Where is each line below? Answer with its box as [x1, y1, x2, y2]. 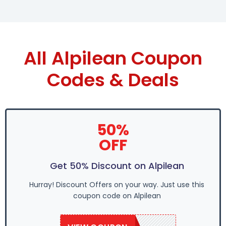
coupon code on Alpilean [73, 190, 161, 201]
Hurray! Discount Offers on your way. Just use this [29, 179, 204, 190]
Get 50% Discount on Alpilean [49, 159, 184, 172]
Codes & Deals [47, 67, 179, 93]
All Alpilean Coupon [24, 45, 202, 71]
